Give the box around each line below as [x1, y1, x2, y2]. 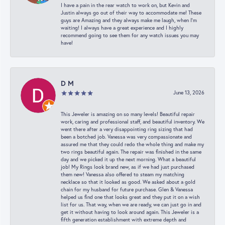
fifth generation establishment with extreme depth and [61, 216, 186, 223]
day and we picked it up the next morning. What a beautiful [61, 156, 196, 163]
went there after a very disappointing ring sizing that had [61, 126, 193, 133]
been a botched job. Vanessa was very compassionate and [61, 133, 192, 140]
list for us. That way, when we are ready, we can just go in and [61, 201, 201, 208]
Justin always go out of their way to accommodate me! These [61, 9, 201, 16]
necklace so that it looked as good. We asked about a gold [61, 178, 195, 185]
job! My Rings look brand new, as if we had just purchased [61, 163, 194, 170]
